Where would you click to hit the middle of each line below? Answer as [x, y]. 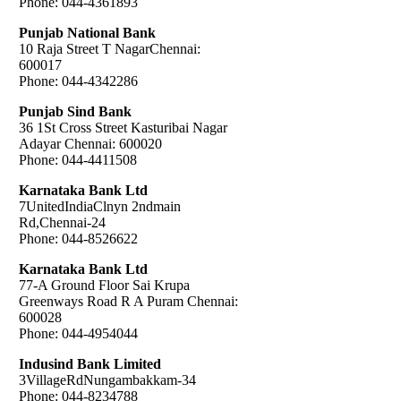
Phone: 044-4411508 [78, 159]
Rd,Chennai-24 [62, 222]
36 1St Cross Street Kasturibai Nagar [123, 127]
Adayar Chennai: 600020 [90, 143]
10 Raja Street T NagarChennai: [110, 48]
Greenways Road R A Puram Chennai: [128, 301]
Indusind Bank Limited [90, 363]
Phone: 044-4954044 [78, 333]
